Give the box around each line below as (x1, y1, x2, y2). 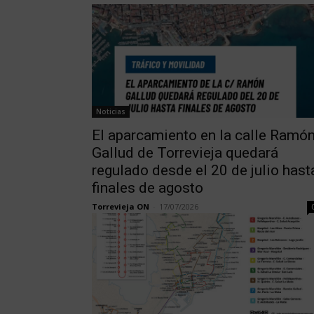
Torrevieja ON (91, 201, 149, 212)
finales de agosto (91, 179, 203, 197)
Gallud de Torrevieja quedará (91, 144, 278, 162)
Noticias (95, 107, 125, 117)
